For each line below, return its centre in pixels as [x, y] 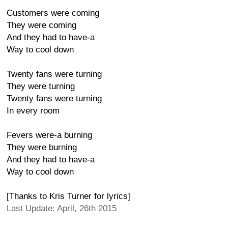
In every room [33, 111]
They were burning [42, 147]
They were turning [41, 86]
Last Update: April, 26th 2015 [62, 208]
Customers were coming [53, 13]
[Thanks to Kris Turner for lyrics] [68, 196]
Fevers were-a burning [49, 135]
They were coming [41, 25]
